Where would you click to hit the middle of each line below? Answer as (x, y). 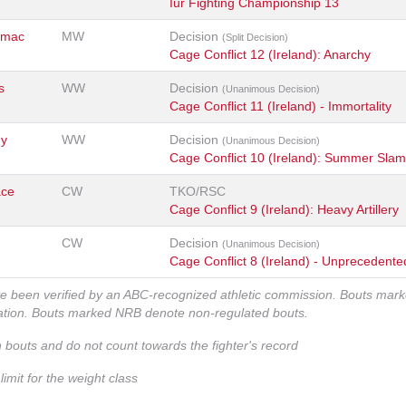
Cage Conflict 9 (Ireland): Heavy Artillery (284, 210)
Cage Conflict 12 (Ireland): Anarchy (270, 55)
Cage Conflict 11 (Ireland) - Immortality (280, 106)
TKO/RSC (198, 192)
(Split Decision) (255, 38)
